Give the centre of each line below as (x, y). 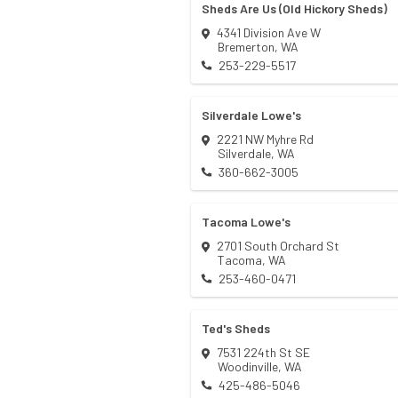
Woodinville (248, 367)
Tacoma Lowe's (246, 222)
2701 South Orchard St (278, 246)
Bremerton (246, 47)
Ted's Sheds (236, 329)
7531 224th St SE (263, 353)
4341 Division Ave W (269, 33)
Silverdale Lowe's (251, 115)
